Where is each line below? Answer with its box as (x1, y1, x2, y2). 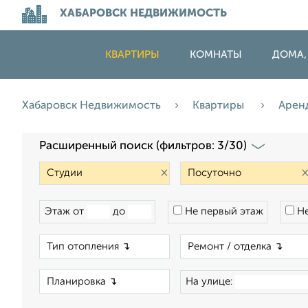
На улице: (186, 276, 235, 287)
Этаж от (45, 206, 87, 217)
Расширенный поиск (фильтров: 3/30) (39, 140, 247, 152)
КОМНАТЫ (190, 49, 242, 60)
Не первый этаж (182, 206, 263, 217)
